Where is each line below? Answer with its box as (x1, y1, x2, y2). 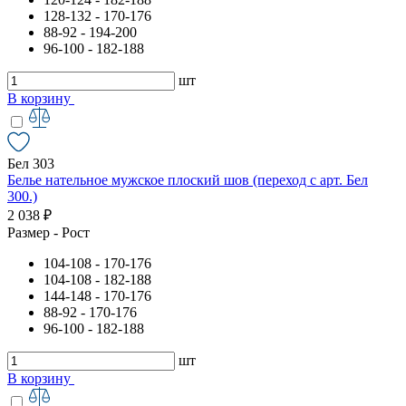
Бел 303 (7, 155, 54, 171)
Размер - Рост (7, 224, 90, 240)
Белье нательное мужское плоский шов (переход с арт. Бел (7, 171, 368, 188)
